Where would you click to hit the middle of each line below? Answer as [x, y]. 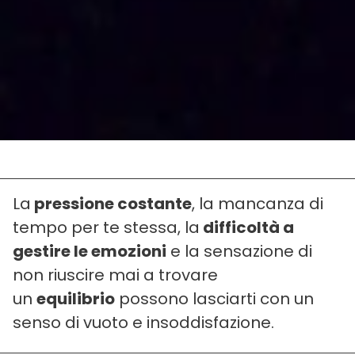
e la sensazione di [239, 252]
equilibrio [76, 299]
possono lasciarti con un [214, 299]
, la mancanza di [258, 204]
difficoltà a [247, 228]
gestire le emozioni [90, 252]
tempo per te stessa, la [106, 228]
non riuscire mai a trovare [115, 275]
